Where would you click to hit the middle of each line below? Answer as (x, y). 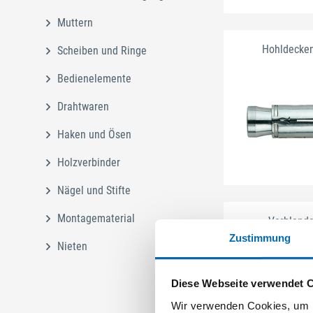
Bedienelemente (94, 78)
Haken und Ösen (94, 134)
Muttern (75, 22)
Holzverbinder (89, 162)
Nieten (72, 246)
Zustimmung (260, 238)
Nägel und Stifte (94, 190)
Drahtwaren (83, 106)
